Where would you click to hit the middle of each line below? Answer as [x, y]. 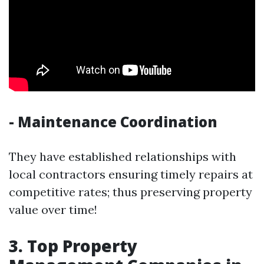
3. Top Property [73, 246]
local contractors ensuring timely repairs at [131, 174]
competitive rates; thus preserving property [131, 192]
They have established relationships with [123, 156]
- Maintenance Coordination [113, 122]
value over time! [53, 209]
